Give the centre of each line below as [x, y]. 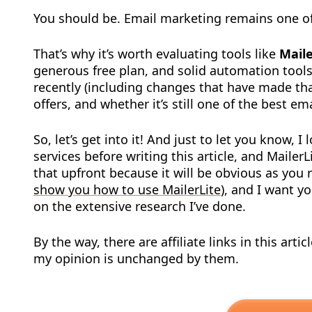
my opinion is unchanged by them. [136, 258]
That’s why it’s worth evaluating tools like [156, 54]
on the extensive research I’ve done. [140, 206]
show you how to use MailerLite [127, 189]
